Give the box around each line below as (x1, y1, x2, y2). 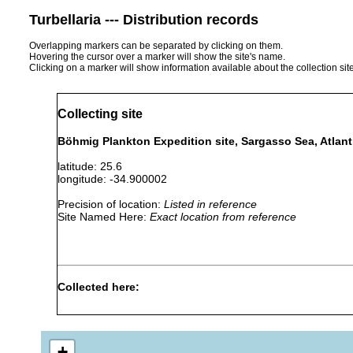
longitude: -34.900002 (58, 172, 180, 185)
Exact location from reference (150, 210, 296, 223)
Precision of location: (58, 197, 164, 210)
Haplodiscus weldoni (75, 314, 176, 327)
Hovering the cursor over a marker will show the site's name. (29, 50, 285, 62)
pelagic (265, 314, 300, 327)
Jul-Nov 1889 (188, 314, 254, 327)
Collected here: (58, 281, 139, 294)
